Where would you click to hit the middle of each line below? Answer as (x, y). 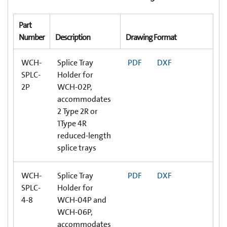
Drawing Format (151, 37)
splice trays (77, 147)
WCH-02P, (75, 87)
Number (32, 37)
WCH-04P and (82, 200)
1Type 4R (72, 123)
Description (73, 37)
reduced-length (84, 135)
